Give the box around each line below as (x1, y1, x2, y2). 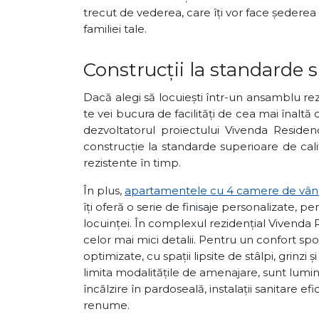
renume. (83, 298, 130, 313)
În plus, (83, 184, 125, 198)
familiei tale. (83, 22, 147, 36)
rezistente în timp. (83, 156, 181, 170)
